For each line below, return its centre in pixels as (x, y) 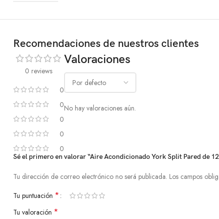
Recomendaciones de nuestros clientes (106, 44)
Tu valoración (33, 212)
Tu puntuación (34, 196)
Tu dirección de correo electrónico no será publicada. (90, 177)
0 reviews (39, 71)
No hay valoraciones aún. (100, 108)
